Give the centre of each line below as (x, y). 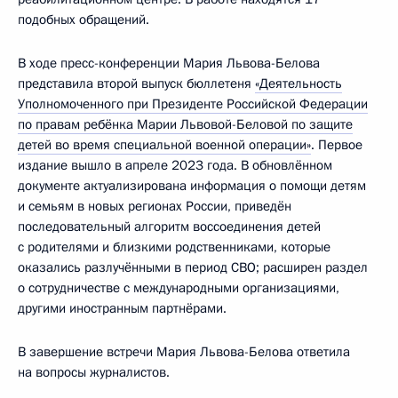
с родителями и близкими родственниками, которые (174, 247)
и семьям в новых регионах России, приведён (155, 207)
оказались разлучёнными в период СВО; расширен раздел (193, 268)
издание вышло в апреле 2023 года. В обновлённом (175, 166)
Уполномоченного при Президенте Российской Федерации (193, 104)
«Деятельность (298, 84)
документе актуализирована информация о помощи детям (192, 186)
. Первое (337, 145)
